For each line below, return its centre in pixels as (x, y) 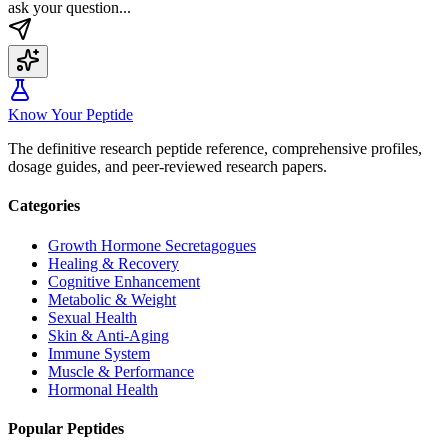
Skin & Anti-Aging (108, 335)
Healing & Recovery (113, 263)
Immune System (99, 353)
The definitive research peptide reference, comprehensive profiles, (215, 149)
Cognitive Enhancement (124, 281)
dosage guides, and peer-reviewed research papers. (167, 167)
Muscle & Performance (121, 371)
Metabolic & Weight (112, 299)
